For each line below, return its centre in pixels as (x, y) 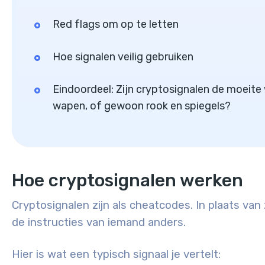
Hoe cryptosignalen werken (127, 181)
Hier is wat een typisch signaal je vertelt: (116, 255)
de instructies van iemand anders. (99, 223)
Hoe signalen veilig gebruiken (123, 57)
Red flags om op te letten (116, 25)
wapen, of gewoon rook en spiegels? (142, 106)
